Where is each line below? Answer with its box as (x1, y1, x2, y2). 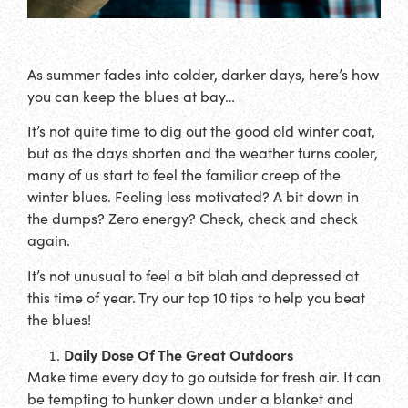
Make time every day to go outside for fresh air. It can (27, 367, 381, 387)
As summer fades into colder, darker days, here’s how (27, 64, 379, 84)
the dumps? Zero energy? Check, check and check (27, 209, 358, 229)
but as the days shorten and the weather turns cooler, (27, 143, 378, 163)
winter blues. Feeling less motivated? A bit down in (27, 187, 359, 207)
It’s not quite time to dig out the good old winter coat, (27, 121, 375, 141)
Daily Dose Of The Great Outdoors (64, 344, 293, 365)
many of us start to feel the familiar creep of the (27, 165, 341, 185)
